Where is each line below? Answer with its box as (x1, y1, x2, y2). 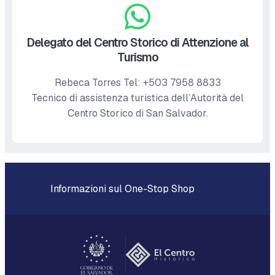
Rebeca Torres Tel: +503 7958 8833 (54, 76, 221, 89)
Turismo (117, 50, 158, 65)
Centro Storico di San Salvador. (67, 107, 208, 120)
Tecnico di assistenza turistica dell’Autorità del (31, 91, 244, 104)
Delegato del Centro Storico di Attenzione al (26, 35, 249, 50)
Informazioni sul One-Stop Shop (48, 182, 195, 195)
